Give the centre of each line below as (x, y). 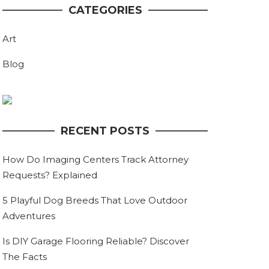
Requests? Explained (50, 175)
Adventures (29, 216)
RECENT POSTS (105, 131)
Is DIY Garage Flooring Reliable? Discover (96, 241)
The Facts (25, 257)
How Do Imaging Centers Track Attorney (95, 160)
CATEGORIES (105, 11)
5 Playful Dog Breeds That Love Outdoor (95, 201)
